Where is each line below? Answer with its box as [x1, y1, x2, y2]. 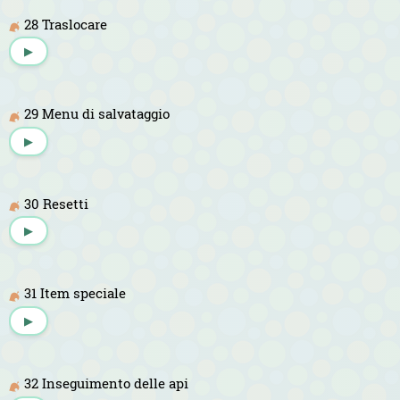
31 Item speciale [24, 284, 126, 303]
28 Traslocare [24, 14, 107, 33]
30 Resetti [24, 194, 88, 212]
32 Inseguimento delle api [24, 374, 188, 392]
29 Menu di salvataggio [24, 104, 170, 123]
